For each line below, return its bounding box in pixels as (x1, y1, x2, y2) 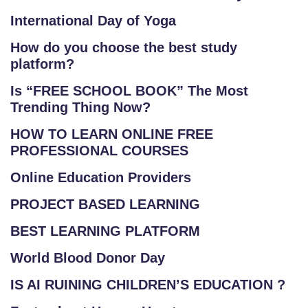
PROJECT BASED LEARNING (10, 197, 200, 212)
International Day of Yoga (10, 13, 176, 28)
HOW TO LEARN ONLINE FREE (10, 126, 213, 142)
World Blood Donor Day (10, 250, 165, 265)
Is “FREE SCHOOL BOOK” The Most (10, 83, 248, 98)
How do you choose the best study (10, 40, 237, 55)
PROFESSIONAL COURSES (10, 143, 188, 158)
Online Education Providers (10, 170, 191, 185)
